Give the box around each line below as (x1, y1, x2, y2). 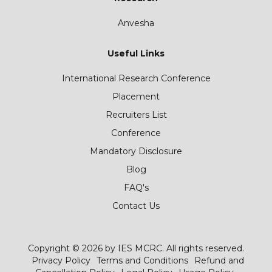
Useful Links (107, 48, 165, 59)
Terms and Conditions (96, 255, 188, 266)
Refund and (194, 255, 244, 266)
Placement (112, 91, 160, 102)
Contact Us (112, 200, 160, 211)
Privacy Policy (31, 255, 90, 266)
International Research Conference (61, 73, 211, 84)
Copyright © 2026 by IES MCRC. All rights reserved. (28, 243, 244, 254)
